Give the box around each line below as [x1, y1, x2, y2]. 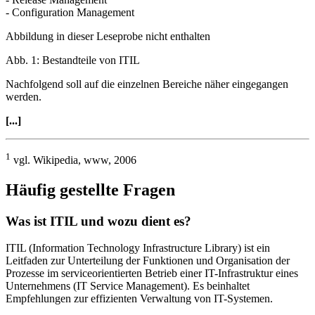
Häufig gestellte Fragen [6, 180, 175, 199]
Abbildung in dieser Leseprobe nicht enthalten [6, 30, 210, 42]
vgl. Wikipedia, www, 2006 [11, 153, 136, 166]
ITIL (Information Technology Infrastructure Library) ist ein [6, 242, 270, 255]
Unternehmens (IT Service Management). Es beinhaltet [6, 280, 250, 292]
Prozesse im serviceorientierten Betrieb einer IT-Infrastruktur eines [6, 267, 298, 280]
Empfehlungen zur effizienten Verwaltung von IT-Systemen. [6, 292, 273, 305]
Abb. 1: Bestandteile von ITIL [6, 53, 140, 66]
